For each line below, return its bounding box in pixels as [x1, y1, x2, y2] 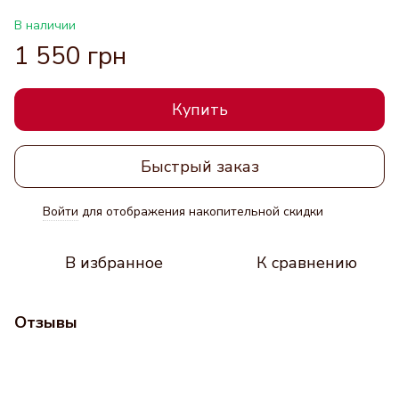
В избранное [65, 252, 163, 274]
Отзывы [14, 312, 77, 334]
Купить [171, 99, 228, 121]
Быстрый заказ [140, 155, 259, 177]
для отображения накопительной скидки [78, 203, 323, 221]
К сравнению [256, 252, 357, 274]
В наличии [14, 17, 76, 35]
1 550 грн [14, 39, 126, 74]
